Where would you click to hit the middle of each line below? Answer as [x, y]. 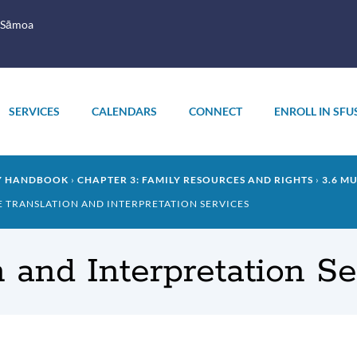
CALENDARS [124, 111]
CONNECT [215, 111]
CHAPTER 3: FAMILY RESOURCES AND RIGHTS [195, 180]
